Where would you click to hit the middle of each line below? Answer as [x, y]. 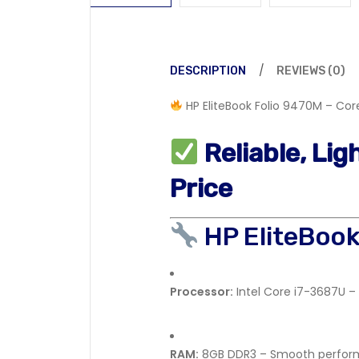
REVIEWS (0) [311, 71]
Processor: [202, 292]
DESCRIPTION [208, 71]
